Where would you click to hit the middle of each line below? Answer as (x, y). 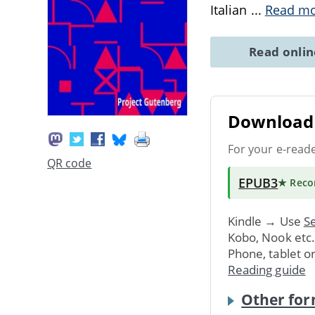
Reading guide (267, 269)
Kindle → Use (266, 221)
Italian (231, 10)
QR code (70, 163)
